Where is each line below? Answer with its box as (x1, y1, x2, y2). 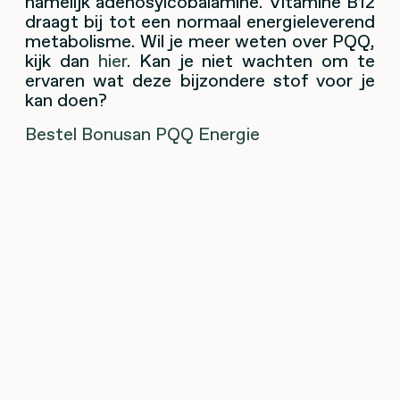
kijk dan (25, 47, 98, 73)
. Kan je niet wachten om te (126, 47, 375, 73)
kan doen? (25, 87, 107, 112)
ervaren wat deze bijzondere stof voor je (25, 67, 375, 93)
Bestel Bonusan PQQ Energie (25, 121, 260, 146)
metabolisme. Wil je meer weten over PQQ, (25, 28, 375, 54)
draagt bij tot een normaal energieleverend (25, 8, 375, 34)
